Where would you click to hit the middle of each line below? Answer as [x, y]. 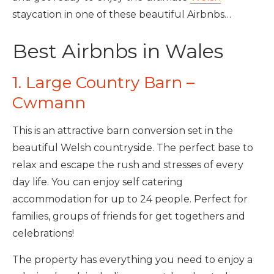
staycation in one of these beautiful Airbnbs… [122, 14]
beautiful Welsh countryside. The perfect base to [133, 148]
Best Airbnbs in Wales [118, 51]
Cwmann [49, 103]
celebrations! [43, 233]
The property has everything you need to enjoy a [132, 260]
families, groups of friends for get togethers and [129, 216]
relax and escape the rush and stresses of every [128, 165]
